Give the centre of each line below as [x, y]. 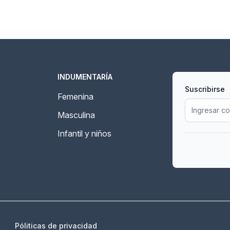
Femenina [75, 97]
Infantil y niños [84, 133]
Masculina [76, 115]
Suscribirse [205, 89]
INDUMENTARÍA [85, 77]
